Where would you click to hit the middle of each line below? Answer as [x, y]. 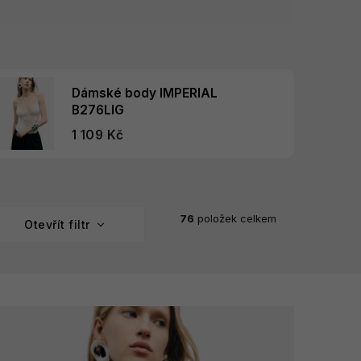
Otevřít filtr [59, 225]
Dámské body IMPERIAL [144, 93]
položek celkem [235, 218]
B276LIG [98, 110]
